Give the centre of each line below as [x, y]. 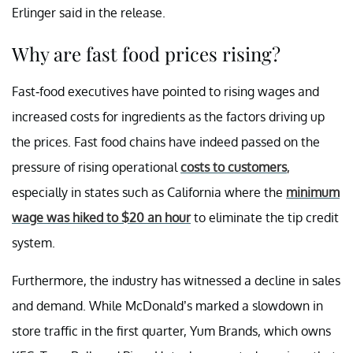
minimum [313, 192]
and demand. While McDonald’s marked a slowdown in [167, 305]
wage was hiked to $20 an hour [101, 217]
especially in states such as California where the [149, 192]
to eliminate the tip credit [265, 217]
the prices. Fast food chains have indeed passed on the [166, 141]
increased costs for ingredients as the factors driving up [168, 116]
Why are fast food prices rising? [146, 53]
